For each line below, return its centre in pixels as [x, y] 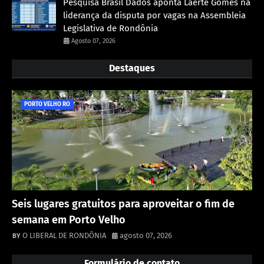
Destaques [132, 68]
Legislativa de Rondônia [110, 28]
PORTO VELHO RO [47, 104]
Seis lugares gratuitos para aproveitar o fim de [123, 204]
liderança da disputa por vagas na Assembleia [154, 15]
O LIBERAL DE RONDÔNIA [64, 235]
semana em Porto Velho [69, 220]
